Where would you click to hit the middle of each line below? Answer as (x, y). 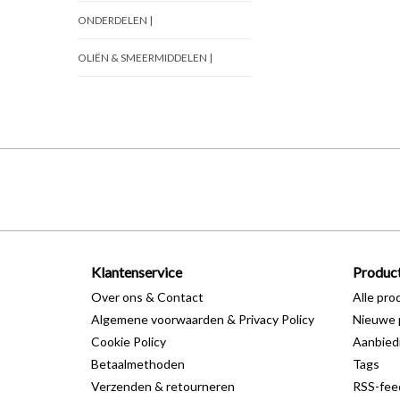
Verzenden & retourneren (163, 386)
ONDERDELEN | (115, 20)
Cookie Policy (129, 342)
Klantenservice (137, 272)
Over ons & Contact (147, 297)
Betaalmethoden (138, 364)
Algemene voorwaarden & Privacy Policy (203, 319)
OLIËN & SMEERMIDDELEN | (145, 58)
